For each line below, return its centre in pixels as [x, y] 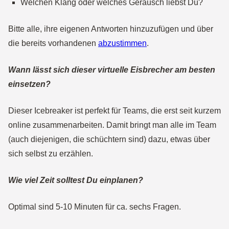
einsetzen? [29, 84]
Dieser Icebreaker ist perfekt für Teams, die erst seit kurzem [114, 111]
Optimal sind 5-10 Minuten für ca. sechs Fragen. [95, 207]
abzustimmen [122, 43]
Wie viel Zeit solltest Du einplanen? [76, 180]
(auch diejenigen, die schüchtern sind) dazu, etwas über [109, 139]
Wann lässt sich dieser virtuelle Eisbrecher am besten [112, 70]
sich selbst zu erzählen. [51, 154]
